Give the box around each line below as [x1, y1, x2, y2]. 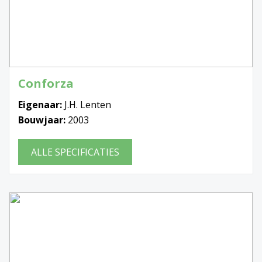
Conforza [18, 75, 74, 91]
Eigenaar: [18, 98, 64, 111]
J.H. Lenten [64, 98, 111, 111]
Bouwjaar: [18, 113, 68, 126]
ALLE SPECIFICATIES [31, 145, 119, 158]
